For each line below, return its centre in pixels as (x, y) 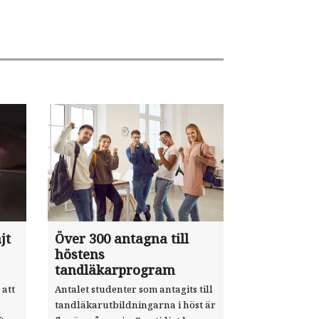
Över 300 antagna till (122, 239)
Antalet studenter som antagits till (134, 289)
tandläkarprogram (115, 270)
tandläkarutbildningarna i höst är (136, 305)
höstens (80, 254)
